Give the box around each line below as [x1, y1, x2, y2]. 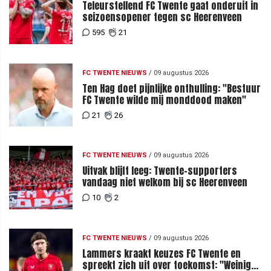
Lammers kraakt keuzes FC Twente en [82, 246, 241, 261]
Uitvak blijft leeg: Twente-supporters [82, 163, 237, 178]
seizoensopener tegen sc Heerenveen [82, 10, 242, 25]
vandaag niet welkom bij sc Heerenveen [82, 175, 247, 190]
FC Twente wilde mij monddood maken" [82, 92, 246, 107]
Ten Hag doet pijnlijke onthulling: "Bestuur [82, 80, 261, 96]
